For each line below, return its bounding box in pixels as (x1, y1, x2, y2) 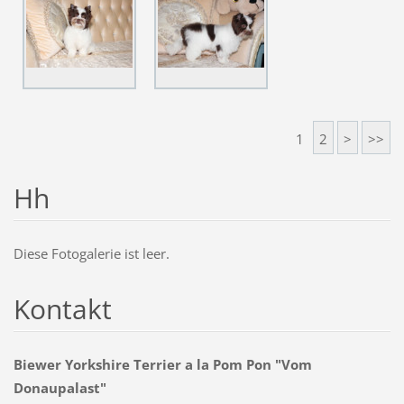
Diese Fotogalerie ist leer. (13, 243, 170, 262)
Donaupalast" (13, 378, 106, 397)
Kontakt (13, 289, 112, 327)
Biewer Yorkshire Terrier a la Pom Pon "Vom (13, 354, 312, 373)
